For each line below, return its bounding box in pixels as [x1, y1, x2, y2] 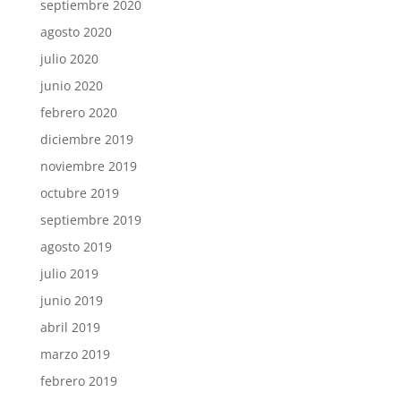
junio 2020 [39, 76, 103, 94]
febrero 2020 [39, 103, 117, 121]
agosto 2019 [39, 237, 112, 255]
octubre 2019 [39, 183, 119, 201]
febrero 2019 [39, 371, 117, 389]
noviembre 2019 [39, 157, 137, 175]
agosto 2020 [39, 22, 112, 40]
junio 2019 [39, 291, 103, 309]
